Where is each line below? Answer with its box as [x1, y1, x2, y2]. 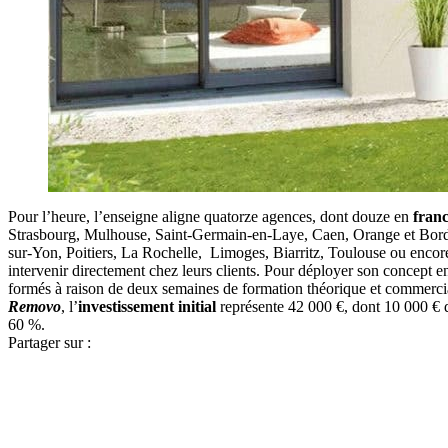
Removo [8, 297, 61, 315]
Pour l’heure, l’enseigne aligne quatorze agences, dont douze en [8, 207, 413, 225]
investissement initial [78, 297, 220, 315]
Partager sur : [8, 333, 91, 351]
